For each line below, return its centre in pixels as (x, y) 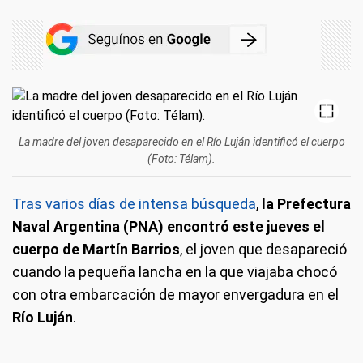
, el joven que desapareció (263, 249)
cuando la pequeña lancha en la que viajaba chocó (175, 272)
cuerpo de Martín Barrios (96, 249)
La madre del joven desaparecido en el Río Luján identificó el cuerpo (181, 142)
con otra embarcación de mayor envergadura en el (175, 295)
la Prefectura (306, 204)
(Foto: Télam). (181, 159)
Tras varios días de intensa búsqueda (134, 204)
